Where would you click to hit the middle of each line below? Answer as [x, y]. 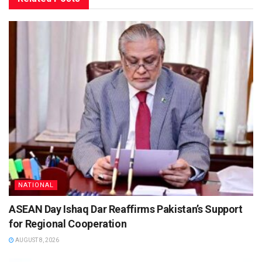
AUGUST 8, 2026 [37, 240]
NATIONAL [36, 185]
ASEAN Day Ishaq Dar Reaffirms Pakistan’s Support [126, 209]
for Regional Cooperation [68, 223]
